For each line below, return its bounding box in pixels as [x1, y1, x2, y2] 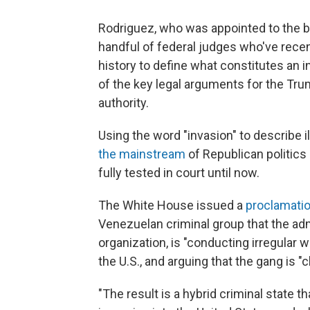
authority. [98, 95, 149, 110]
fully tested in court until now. [98, 165, 259, 180]
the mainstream [98, 146, 185, 161]
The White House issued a [98, 197, 246, 212]
